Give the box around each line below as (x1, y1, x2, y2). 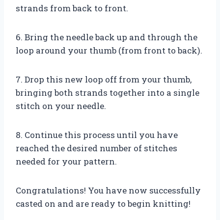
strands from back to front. (16, 2, 128, 14)
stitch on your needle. (16, 100, 106, 111)
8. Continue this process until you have (16, 129, 178, 140)
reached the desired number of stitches (16, 142, 177, 154)
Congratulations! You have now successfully (16, 184, 201, 196)
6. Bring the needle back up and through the (16, 31, 197, 43)
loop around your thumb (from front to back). (16, 44, 202, 56)
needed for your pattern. (16, 155, 117, 167)
